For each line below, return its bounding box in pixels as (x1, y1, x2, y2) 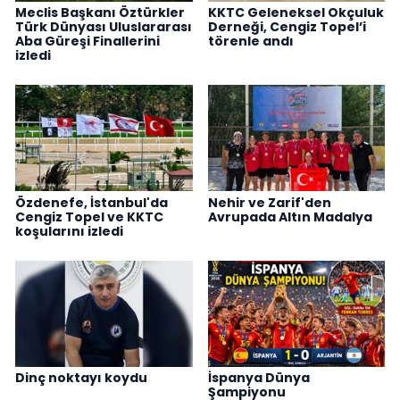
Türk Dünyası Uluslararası (15, 17, 192, 36)
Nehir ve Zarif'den (207, 193, 331, 212)
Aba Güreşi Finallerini (15, 31, 160, 50)
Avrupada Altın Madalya (207, 207, 372, 226)
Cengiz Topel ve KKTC (15, 207, 163, 226)
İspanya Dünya (207, 369, 310, 387)
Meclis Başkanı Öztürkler (15, 3, 185, 21)
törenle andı (207, 31, 294, 50)
